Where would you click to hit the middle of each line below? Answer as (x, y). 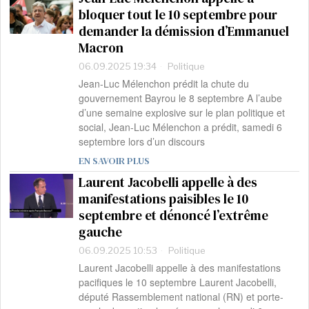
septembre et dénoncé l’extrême (174, 216)
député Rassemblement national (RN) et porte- (181, 297)
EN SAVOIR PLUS (114, 161)
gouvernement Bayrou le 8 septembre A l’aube (181, 98)
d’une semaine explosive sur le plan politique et (182, 113)
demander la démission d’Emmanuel (184, 31)
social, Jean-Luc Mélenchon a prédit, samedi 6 (181, 127)
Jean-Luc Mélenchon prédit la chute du (164, 84)
